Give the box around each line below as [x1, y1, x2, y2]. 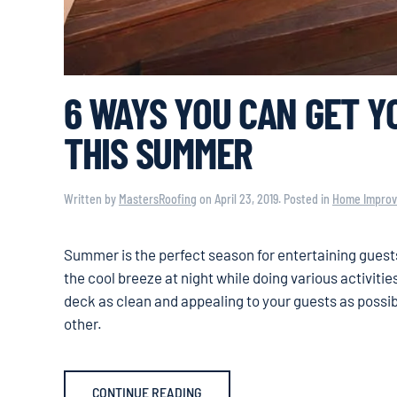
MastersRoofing [119, 191, 197, 206]
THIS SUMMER [64, 126, 253, 178]
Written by [64, 191, 119, 206]
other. [64, 314, 102, 332]
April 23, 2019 [214, 191, 278, 206]
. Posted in [278, 191, 332, 206]
